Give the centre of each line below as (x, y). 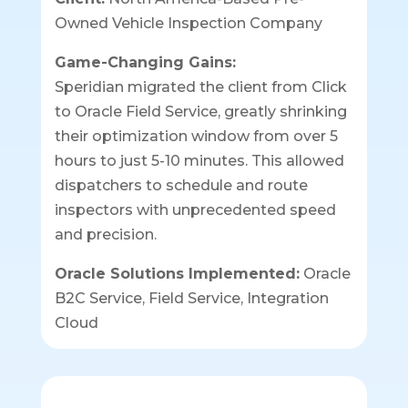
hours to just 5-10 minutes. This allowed (199, 161)
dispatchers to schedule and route (181, 186)
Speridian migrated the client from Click (200, 87)
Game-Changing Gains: (145, 63)
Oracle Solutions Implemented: (177, 274)
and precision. (105, 235)
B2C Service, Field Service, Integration (191, 299)
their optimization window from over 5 (196, 137)
